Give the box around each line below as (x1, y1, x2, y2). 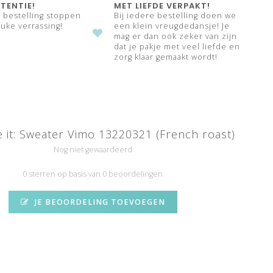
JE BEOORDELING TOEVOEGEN (32, 196, 165, 207)
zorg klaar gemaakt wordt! (114, 52, 218, 62)
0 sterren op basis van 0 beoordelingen (23, 168, 163, 179)
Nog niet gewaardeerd (53, 144, 132, 155)
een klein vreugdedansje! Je (114, 21, 230, 31)
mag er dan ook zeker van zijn (114, 31, 238, 41)
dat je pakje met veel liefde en (114, 41, 241, 52)
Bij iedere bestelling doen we (114, 10, 237, 21)
